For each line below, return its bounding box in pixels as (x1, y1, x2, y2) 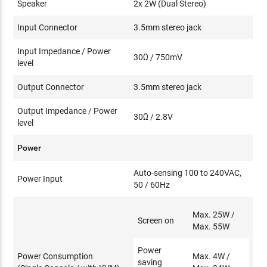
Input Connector (17, 22, 78, 32)
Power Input (17, 173, 63, 184)
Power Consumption (17, 251, 94, 261)
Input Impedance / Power (17, 46, 111, 56)
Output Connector (17, 82, 85, 92)
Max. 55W (193, 221, 230, 231)
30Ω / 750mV (133, 52, 183, 62)
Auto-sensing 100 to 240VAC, (133, 167, 242, 178)
